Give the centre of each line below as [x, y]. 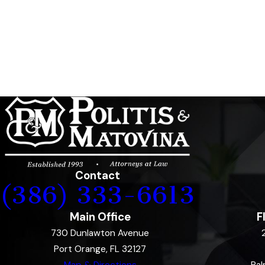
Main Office [100, 217]
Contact [97, 176]
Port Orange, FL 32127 [100, 249]
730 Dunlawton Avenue [100, 233]
